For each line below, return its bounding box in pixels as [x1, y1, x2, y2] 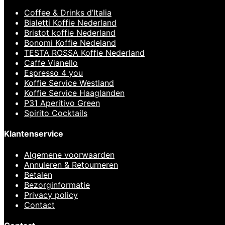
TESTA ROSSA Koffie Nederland [24, 48, 145, 58]
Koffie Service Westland [24, 78, 114, 88]
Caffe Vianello [24, 58, 78, 68]
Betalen [24, 169, 52, 180]
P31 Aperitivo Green [24, 98, 100, 108]
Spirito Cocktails [24, 108, 87, 119]
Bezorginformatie [24, 179, 90, 190]
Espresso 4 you [24, 68, 83, 78]
